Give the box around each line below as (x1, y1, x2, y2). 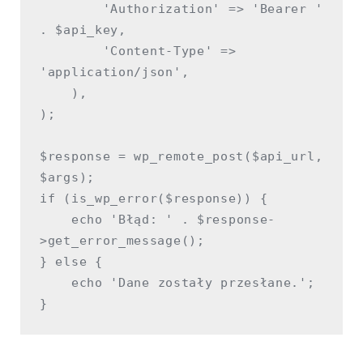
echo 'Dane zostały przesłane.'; (40, 275, 71, 291)
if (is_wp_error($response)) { (40, 191, 268, 207)
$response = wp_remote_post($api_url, (40, 149, 323, 164)
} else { (40, 254, 103, 270)
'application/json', (40, 65, 190, 80)
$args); (40, 170, 95, 186)
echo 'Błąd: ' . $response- (40, 212, 71, 228)
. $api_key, (40, 23, 126, 38)
